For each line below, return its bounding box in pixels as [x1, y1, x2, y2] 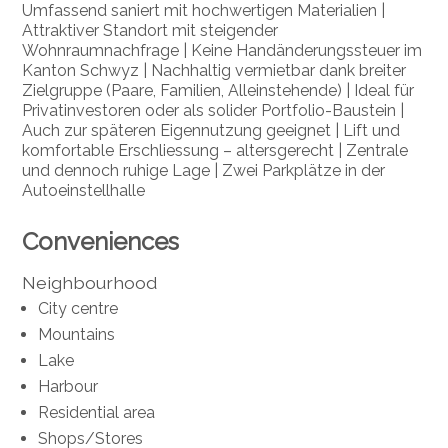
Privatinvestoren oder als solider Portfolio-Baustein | [22, 101, 405, 121]
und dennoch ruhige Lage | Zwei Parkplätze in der [22, 161, 386, 181]
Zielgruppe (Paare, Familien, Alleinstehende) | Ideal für [22, 81, 415, 101]
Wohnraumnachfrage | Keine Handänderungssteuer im [22, 41, 423, 61]
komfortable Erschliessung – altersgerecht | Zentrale [22, 141, 409, 161]
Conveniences [22, 227, 180, 257]
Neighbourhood [22, 272, 158, 294]
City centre [38, 299, 119, 319]
